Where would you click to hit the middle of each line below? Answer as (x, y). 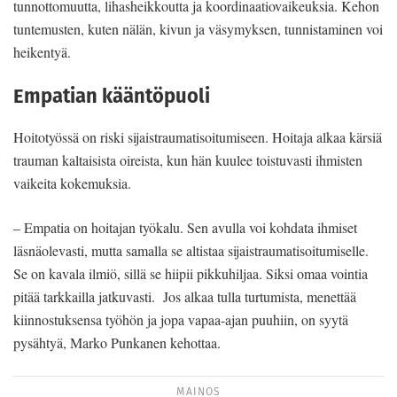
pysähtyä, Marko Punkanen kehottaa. (117, 342)
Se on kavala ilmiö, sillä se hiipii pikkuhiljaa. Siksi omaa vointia (191, 273)
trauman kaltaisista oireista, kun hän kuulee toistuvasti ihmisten (188, 160)
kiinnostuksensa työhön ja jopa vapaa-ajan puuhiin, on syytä (181, 319)
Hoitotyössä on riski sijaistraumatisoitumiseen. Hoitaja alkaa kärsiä (198, 136)
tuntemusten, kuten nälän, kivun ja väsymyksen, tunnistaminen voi (198, 29)
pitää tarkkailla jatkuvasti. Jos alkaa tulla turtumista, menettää (185, 296)
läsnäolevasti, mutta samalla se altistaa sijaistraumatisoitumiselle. (191, 250)
